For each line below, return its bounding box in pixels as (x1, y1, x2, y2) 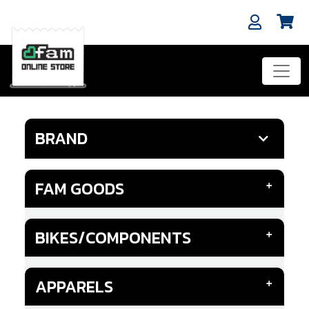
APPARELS (35, 275, 113, 299)
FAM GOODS (35, 177, 124, 201)
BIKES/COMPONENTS (35, 226, 191, 250)
